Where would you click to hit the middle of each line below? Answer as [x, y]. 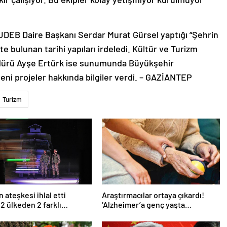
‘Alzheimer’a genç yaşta [143, 204]
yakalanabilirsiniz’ [133, 214]
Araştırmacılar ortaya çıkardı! [153, 195]
